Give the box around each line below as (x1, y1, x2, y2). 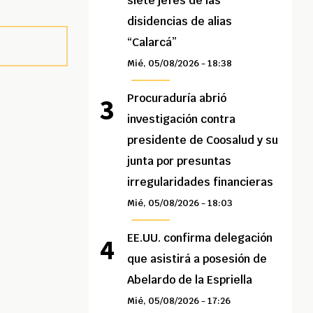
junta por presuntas (127, 154, 232, 169)
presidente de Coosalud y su (127, 133, 279, 148)
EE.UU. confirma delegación (127, 231, 273, 246)
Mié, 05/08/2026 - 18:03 (127, 197, 233, 210)
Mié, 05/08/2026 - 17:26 (127, 295, 231, 307)
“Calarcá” (127, 35, 177, 50)
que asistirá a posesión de (127, 252, 268, 267)
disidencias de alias (127, 14, 233, 29)
